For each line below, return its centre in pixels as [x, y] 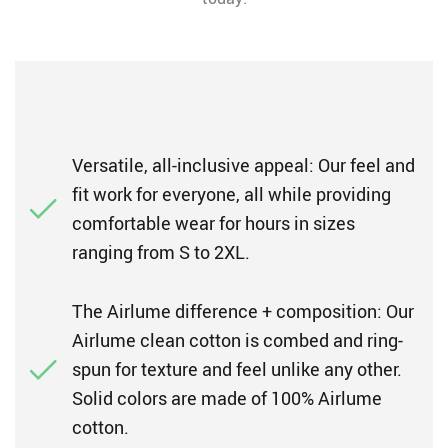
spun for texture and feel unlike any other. [237, 369]
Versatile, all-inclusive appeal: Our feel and [243, 165]
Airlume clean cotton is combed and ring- [237, 340]
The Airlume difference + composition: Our [243, 311]
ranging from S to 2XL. [161, 252]
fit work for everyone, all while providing [231, 194]
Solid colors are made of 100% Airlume [227, 398]
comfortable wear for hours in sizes [213, 223]
